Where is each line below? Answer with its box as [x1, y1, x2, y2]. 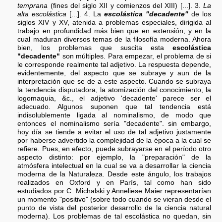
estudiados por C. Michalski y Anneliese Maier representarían [17, 187, 212, 195]
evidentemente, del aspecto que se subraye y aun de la [17, 69, 212, 77]
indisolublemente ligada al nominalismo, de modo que [17, 111, 212, 119]
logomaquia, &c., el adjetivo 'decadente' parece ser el [17, 94, 212, 102]
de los [188, 10, 212, 18]
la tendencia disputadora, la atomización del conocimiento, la [17, 86, 212, 94]
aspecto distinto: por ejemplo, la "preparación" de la [17, 153, 212, 161]
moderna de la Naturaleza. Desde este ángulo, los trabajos [17, 170, 212, 178]
